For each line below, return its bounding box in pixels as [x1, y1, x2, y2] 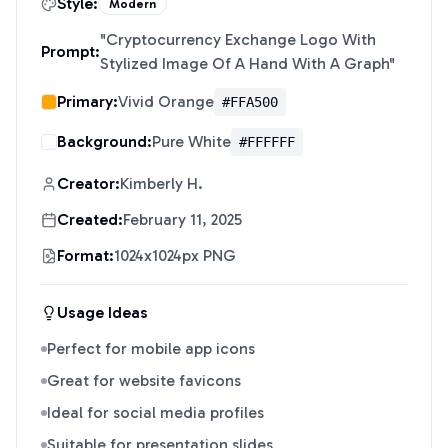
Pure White [152, 132, 231, 151]
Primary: [57, 92, 118, 111]
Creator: [57, 174, 120, 193]
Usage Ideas [57, 303, 148, 322]
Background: [57, 132, 152, 151]
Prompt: [41, 42, 100, 61]
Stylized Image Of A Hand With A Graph [100, 54, 389, 73]
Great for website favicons [47, 371, 241, 390]
